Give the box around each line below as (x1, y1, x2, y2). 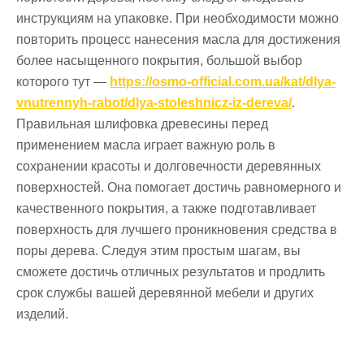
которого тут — (16, 75, 110, 89)
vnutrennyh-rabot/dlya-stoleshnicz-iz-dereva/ (16, 96, 292, 110)
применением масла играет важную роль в (16, 138, 275, 153)
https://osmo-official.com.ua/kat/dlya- (110, 75, 336, 89)
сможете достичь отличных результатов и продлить (16, 265, 325, 279)
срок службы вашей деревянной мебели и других (16, 286, 314, 301)
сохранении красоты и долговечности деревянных (16, 159, 321, 174)
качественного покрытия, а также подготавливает (16, 201, 316, 216)
